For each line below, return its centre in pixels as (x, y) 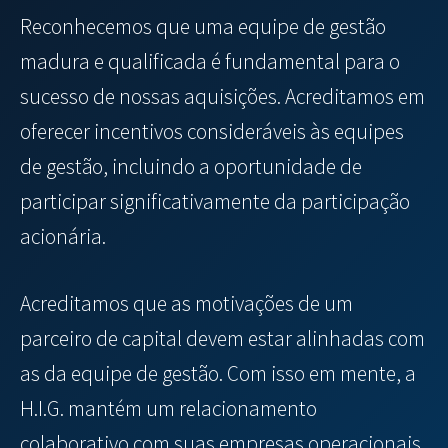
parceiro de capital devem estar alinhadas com (222, 338)
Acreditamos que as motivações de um (186, 303)
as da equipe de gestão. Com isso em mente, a (218, 373)
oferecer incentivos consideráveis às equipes (212, 131)
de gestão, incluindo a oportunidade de (191, 166)
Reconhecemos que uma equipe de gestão (203, 26)
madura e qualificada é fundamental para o (210, 61)
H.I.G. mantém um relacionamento (168, 408)
